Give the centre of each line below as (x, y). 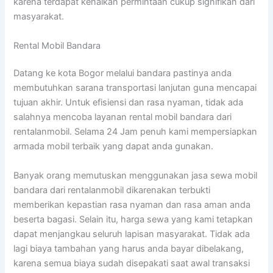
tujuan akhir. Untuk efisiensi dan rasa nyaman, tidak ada (129, 103)
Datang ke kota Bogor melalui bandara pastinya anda (123, 73)
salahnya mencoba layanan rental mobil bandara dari (123, 117)
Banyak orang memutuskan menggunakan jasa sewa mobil (136, 175)
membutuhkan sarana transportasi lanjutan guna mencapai (135, 88)
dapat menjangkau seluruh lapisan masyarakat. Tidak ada (132, 234)
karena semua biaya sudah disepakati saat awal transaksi (132, 263)
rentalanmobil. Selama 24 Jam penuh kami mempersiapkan (136, 132)
